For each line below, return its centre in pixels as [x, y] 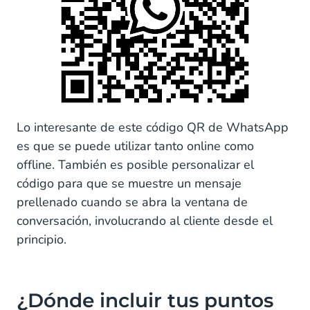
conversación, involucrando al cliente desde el [145, 220]
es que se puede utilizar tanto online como [135, 146]
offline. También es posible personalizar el [135, 164]
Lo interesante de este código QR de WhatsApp [153, 127]
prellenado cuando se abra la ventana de [132, 202]
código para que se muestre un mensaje [129, 183]
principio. [42, 239]
